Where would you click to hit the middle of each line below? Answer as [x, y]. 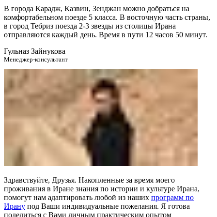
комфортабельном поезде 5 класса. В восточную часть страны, [107, 17]
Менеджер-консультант [36, 60]
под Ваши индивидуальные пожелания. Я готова [108, 206]
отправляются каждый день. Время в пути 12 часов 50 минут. [106, 35]
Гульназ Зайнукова [35, 51]
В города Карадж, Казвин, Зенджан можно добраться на [97, 9]
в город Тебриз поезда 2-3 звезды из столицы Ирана [90, 26]
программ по [172, 198]
